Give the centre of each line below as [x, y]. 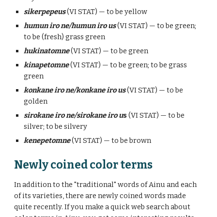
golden [36, 101]
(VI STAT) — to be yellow [107, 12]
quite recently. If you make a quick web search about [102, 207]
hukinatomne [47, 51]
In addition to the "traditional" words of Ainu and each [106, 185]
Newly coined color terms [84, 165]
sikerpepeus [45, 12]
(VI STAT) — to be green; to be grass [128, 65]
